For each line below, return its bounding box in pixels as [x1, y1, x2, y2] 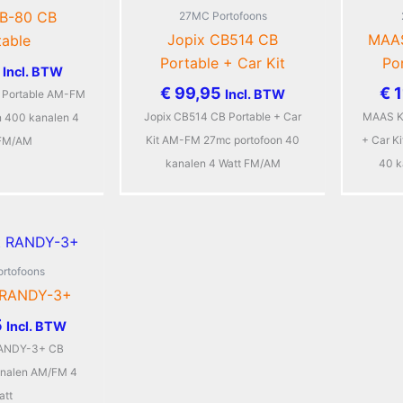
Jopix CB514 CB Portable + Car [144, 109, 302, 123]
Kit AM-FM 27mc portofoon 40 [146, 132, 300, 147]
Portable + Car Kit [160, 53, 286, 72]
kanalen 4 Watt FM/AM [165, 156, 281, 170]
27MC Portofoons [178, 8, 267, 22]
